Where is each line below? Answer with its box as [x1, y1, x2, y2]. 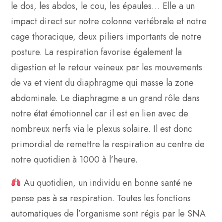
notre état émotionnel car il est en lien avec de [11, 107, 188, 120]
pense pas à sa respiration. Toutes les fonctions [11, 191, 191, 205]
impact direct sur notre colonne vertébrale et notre [11, 14, 207, 28]
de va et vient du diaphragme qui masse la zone [11, 76, 194, 89]
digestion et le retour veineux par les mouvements [11, 60, 202, 74]
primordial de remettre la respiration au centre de [11, 137, 205, 151]
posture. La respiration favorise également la [11, 45, 182, 58]
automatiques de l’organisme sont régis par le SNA [11, 207, 206, 220]
